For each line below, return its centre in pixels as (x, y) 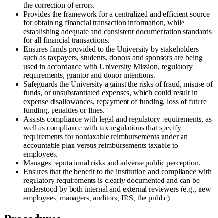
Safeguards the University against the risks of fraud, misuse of (118, 84)
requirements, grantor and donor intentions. (89, 75)
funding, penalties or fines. (64, 110)
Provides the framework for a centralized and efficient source (117, 14)
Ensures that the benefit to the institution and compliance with (118, 171)
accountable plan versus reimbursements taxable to (101, 145)
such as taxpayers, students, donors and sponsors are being (113, 57)
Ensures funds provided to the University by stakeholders (111, 49)
